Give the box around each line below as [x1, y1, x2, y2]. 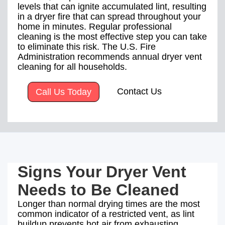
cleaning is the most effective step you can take [18, 31, 207, 42]
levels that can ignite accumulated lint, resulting [18, 1, 206, 12]
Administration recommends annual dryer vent [18, 51, 202, 62]
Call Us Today [36, 86, 91, 97]
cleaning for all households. [18, 61, 127, 72]
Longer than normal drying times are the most [18, 198, 200, 209]
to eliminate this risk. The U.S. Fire [18, 41, 156, 52]
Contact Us [117, 86, 162, 96]
